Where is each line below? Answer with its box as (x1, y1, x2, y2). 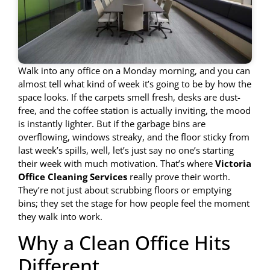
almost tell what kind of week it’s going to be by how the (18, 77, 251, 90)
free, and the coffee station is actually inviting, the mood (18, 104, 251, 116)
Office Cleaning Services (18, 170, 127, 183)
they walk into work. (18, 210, 102, 222)
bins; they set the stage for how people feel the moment (18, 196, 250, 209)
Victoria (215, 157, 251, 169)
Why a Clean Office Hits (18, 230, 230, 256)
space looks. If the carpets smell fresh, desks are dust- (18, 90, 240, 103)
